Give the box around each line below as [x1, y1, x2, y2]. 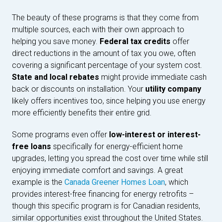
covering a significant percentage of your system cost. [12, 60, 202, 70]
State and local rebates [12, 72, 99, 82]
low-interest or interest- [109, 129, 201, 139]
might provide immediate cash [99, 72, 207, 82]
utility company [145, 84, 201, 94]
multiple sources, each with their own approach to [12, 24, 184, 34]
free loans [12, 141, 51, 151]
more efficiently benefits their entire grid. [12, 108, 152, 117]
